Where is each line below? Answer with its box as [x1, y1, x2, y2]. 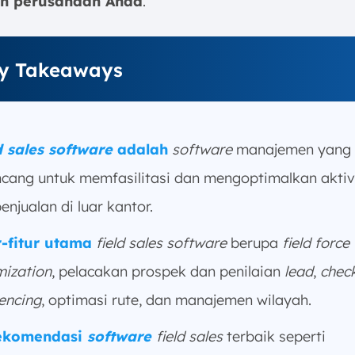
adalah [113, 140, 168, 158]
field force [282, 234, 349, 252]
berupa [227, 234, 282, 252]
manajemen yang [232, 140, 351, 158]
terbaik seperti [223, 327, 326, 345]
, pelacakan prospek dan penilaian [52, 262, 284, 281]
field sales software [96, 234, 227, 252]
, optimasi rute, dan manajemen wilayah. [41, 291, 311, 309]
